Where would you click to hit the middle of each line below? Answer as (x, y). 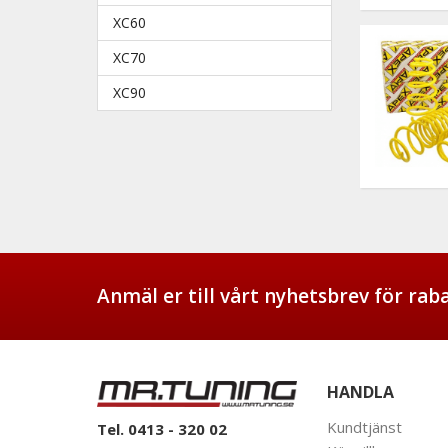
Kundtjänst (364, 426)
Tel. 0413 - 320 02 (162, 428)
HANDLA (360, 391)
